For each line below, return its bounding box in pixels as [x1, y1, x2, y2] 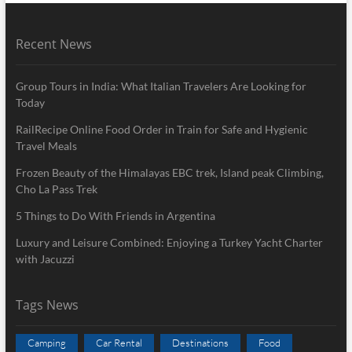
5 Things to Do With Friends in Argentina [15, 208, 215, 222]
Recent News [15, 35, 92, 53]
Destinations [171, 335, 229, 349]
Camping [27, 335, 66, 349]
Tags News [15, 295, 79, 313]
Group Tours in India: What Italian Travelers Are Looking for [15, 79, 306, 93]
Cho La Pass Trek [15, 181, 97, 196]
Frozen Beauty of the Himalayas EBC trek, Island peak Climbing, [15, 165, 324, 179]
